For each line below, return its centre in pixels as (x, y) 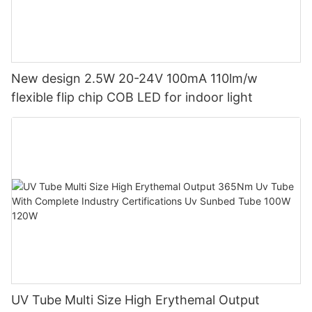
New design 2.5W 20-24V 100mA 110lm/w (135, 78)
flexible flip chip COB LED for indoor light (132, 97)
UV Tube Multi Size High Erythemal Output (135, 300)
